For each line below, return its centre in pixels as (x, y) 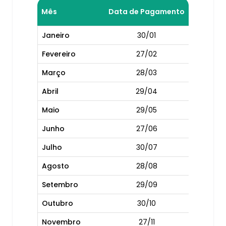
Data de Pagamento (147, 12)
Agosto (55, 166)
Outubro (58, 203)
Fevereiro (59, 54)
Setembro (60, 185)
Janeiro (56, 35)
